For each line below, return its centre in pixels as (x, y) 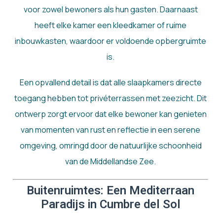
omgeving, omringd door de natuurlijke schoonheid (110, 146)
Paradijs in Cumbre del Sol (110, 205)
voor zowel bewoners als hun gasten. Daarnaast (110, 10)
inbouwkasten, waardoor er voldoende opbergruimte (110, 41)
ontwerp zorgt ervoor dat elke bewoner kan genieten (110, 114)
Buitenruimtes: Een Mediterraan (110, 191)
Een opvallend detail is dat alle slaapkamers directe (110, 83)
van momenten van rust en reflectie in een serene (110, 130)
